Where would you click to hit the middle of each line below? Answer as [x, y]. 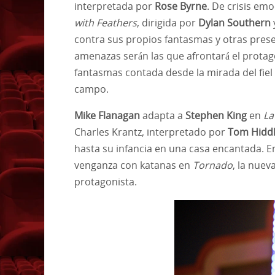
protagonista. [106, 181]
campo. [91, 89]
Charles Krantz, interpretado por [151, 132]
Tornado [213, 165]
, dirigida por [168, 22]
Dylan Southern [236, 22]
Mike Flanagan [107, 115]
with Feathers [106, 22]
